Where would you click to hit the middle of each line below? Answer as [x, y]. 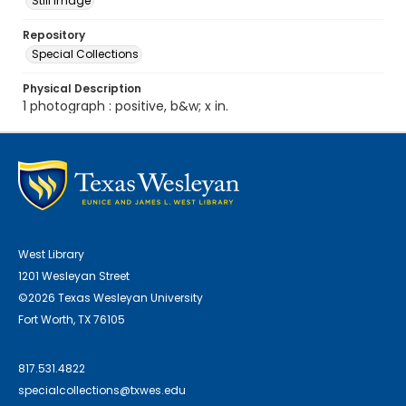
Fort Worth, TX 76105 [72, 319]
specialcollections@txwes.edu [102, 390]
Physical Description [82, 88]
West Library [51, 254]
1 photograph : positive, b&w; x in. [126, 106]
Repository [54, 35]
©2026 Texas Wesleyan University [111, 298]
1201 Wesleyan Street [74, 276]
